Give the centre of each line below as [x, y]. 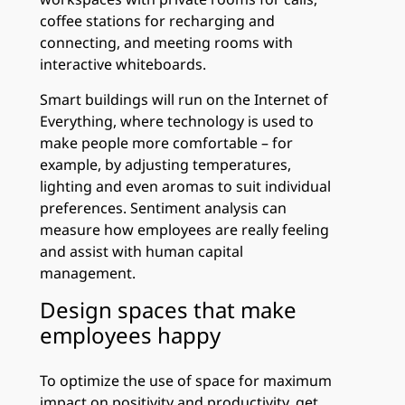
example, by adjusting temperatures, [165, 164]
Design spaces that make [168, 309]
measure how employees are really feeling [184, 229]
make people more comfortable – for [166, 142]
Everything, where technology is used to [177, 121]
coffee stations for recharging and [157, 20]
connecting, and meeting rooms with [166, 42]
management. [88, 273]
